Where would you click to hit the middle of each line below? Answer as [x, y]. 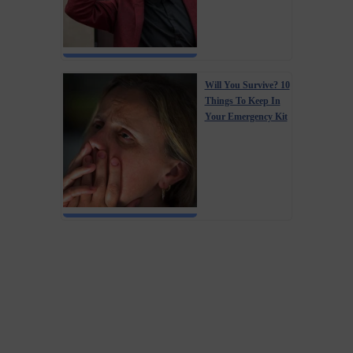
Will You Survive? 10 [247, 85]
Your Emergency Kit [246, 117]
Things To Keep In [242, 101]
